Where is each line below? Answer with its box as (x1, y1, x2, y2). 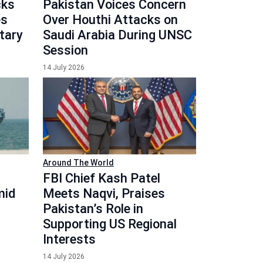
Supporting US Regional (43, 216, 177, 231)
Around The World (43, 157, 114, 167)
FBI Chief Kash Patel (43, 170, 160, 186)
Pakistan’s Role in (43, 201, 143, 216)
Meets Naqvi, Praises (43, 186, 165, 201)
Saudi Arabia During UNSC (43, 28, 192, 42)
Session (43, 43, 88, 58)
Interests (43, 231, 96, 247)
